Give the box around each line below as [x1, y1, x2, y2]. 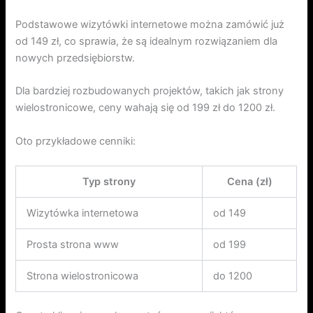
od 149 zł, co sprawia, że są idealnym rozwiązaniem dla [15, 34, 278, 48]
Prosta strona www [27, 238, 119, 251]
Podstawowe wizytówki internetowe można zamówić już [15, 17, 285, 31]
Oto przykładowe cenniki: [15, 134, 136, 147]
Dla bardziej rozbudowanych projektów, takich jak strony [15, 85, 284, 98]
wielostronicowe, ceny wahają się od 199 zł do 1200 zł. [15, 101, 276, 115]
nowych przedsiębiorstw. [15, 51, 136, 64]
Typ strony [82, 175, 136, 188]
